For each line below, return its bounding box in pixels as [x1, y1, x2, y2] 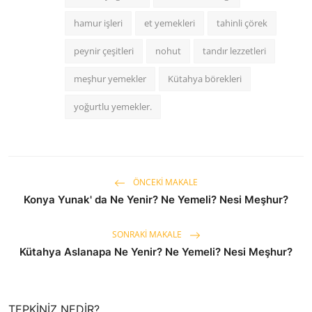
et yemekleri [144, 16, 195, 29]
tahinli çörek [217, 16, 267, 29]
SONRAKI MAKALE [111, 228, 184, 241]
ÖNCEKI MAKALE [131, 176, 198, 189]
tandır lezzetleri [203, 44, 266, 57]
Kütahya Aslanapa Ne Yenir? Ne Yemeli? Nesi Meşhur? [19, 244, 292, 258]
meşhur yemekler [74, 72, 146, 85]
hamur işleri [74, 16, 123, 29]
